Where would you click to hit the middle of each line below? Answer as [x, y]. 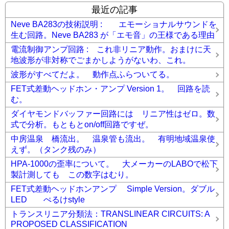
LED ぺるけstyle [48, 200]
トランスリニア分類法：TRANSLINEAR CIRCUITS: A [110, 214]
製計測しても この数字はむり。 [72, 175]
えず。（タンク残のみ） [56, 150]
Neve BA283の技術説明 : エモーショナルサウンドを [114, 24]
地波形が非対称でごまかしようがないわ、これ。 [101, 60]
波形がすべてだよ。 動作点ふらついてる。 [93, 74]
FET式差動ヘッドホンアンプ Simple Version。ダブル [113, 189]
